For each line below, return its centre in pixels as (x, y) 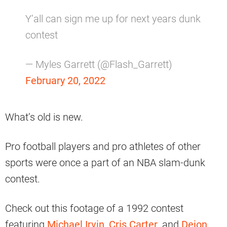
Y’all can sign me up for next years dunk (113, 18)
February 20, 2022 (65, 80)
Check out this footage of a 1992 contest (94, 208)
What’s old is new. (44, 117)
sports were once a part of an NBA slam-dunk (105, 162)
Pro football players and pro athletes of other (103, 146)
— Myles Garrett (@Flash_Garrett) (99, 64)
